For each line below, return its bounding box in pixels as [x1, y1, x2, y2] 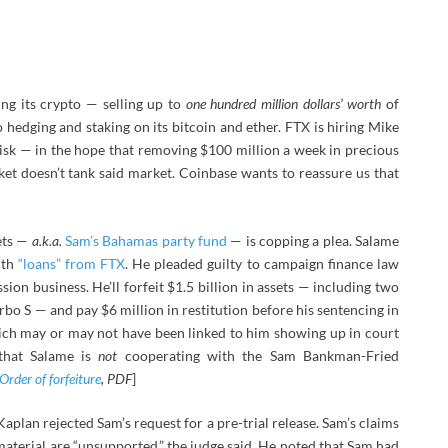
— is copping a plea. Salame [226, 231, 400, 249]
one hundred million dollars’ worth [185, 94, 382, 112]
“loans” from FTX [17, 254, 126, 272]
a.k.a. [31, 231, 62, 249]
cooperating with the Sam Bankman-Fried [117, 346, 399, 364]
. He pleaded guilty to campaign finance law [125, 254, 400, 272]
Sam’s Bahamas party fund [64, 231, 227, 249]
